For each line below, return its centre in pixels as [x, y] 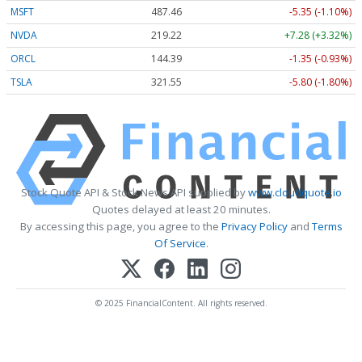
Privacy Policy [254, 227]
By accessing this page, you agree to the [120, 227]
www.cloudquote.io [295, 193]
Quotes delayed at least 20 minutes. [181, 210]
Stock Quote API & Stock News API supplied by [134, 193]
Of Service [180, 244]
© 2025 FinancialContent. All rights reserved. [181, 303]
